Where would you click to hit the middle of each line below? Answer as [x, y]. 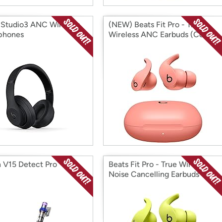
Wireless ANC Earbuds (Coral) [162, 34]
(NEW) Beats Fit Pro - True [156, 25]
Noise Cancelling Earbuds [154, 174]
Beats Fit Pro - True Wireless [159, 164]
